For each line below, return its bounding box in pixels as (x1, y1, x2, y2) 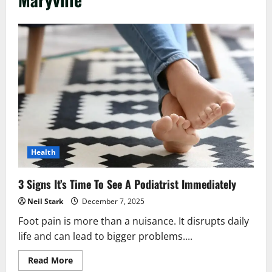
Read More (28, 254, 73, 267)
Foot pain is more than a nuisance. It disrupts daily (18, 214, 249, 228)
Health (31, 147, 56, 158)
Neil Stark (27, 196, 63, 207)
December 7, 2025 (80, 196, 144, 207)
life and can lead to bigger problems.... (18, 229, 192, 243)
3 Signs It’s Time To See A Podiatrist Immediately (18, 176, 236, 192)
